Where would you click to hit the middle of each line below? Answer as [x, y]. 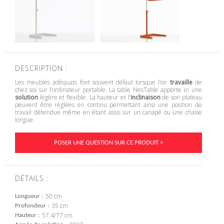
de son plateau [181, 97]
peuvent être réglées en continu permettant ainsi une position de [108, 104]
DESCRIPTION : [41, 68]
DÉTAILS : [32, 178]
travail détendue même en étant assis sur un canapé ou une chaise [108, 112]
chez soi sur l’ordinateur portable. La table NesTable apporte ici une [108, 89]
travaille [181, 82]
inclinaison [145, 97]
